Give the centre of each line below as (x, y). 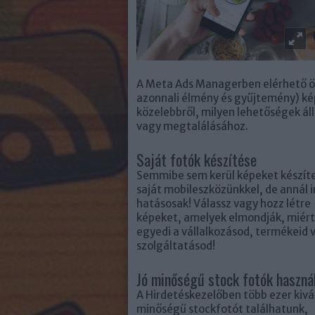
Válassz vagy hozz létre (251, 204)
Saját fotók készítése (197, 160)
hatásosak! (164, 204)
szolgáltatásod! (176, 246)
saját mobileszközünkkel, (201, 189)
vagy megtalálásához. (192, 126)
